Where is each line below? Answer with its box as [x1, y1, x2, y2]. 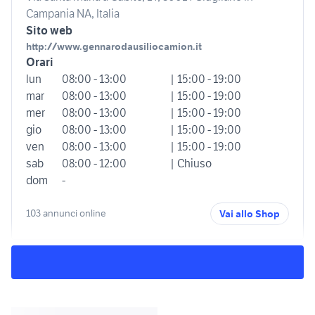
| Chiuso [169, 155, 212, 170]
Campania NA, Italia [26, 6, 120, 20]
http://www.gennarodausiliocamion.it [26, 39, 202, 53]
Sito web [26, 22, 72, 37]
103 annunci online [26, 207, 106, 220]
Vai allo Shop [219, 207, 280, 220]
